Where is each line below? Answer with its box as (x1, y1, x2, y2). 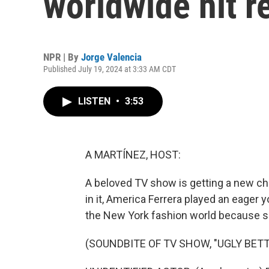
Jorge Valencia (81, 51, 142, 63)
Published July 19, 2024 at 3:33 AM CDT (43, 64, 176, 74)
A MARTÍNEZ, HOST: (85, 148, 181, 161)
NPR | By (43, 51, 81, 63)
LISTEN (78, 95, 113, 107)
